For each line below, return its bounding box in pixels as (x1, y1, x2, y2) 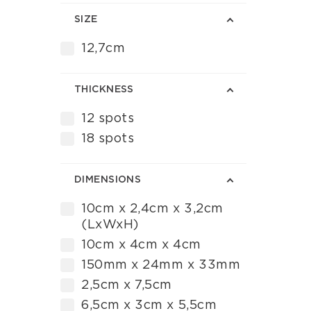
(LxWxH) (81, 219, 139, 231)
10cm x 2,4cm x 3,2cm (81, 203, 224, 215)
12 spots (81, 112, 135, 125)
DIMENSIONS (74, 175, 142, 185)
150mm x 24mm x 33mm (81, 259, 241, 271)
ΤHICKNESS (74, 85, 134, 94)
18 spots (81, 133, 135, 145)
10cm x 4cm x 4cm (81, 239, 201, 251)
